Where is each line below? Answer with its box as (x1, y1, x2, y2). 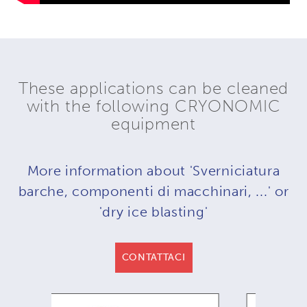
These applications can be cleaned (18, 77, 289, 98)
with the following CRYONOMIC (26, 95, 281, 116)
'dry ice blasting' (99, 203, 208, 220)
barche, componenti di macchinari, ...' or (18, 182, 289, 199)
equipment (111, 113, 196, 134)
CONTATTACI (121, 251, 186, 263)
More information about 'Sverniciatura (27, 162, 280, 179)
